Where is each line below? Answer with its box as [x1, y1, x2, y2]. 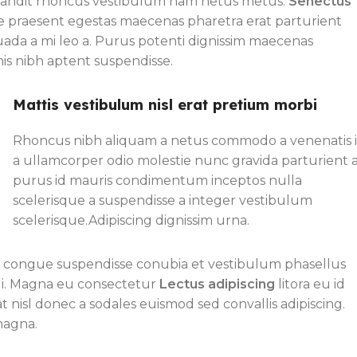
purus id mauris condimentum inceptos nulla [13, 173, 303, 189]
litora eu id [275, 277, 345, 292]
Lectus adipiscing [159, 277, 275, 292]
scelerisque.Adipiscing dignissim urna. [13, 213, 250, 229]
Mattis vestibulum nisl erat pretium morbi [13, 96, 318, 115]
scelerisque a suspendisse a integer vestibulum [13, 193, 313, 209]
